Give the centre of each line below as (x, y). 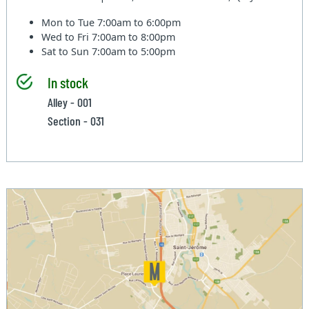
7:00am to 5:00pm (134, 52)
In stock (68, 82)
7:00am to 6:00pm (139, 23)
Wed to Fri (67, 37)
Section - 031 (76, 121)
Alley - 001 (69, 102)
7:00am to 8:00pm (134, 37)
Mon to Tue (70, 23)
